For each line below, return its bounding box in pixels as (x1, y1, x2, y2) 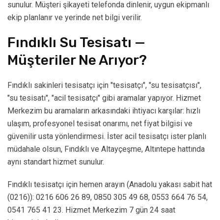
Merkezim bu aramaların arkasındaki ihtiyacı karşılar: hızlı (7, 106, 200, 116)
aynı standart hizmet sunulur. (7, 157, 104, 167)
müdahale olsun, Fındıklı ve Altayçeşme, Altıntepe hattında (7, 144, 205, 154)
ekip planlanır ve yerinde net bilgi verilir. (7, 13, 142, 23)
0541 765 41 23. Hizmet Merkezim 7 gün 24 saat (7, 205, 175, 215)
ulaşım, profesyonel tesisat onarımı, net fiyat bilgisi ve (7, 119, 192, 129)
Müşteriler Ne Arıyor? (7, 52, 147, 69)
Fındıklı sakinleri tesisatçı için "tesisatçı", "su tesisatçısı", (7, 81, 201, 90)
